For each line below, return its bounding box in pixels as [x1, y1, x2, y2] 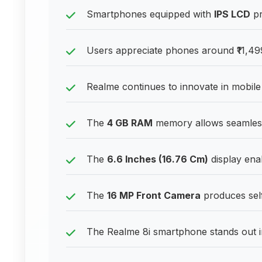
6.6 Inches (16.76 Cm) [107, 153, 208, 165]
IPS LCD [214, 8, 250, 20]
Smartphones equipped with [87, 8, 214, 20]
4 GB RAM [107, 117, 153, 129]
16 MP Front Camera [107, 189, 201, 201]
